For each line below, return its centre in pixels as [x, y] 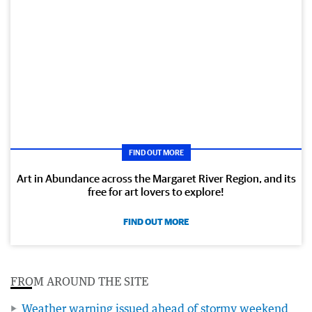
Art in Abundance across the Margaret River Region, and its [156, 178]
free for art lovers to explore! [156, 191]
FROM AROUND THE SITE [79, 281]
